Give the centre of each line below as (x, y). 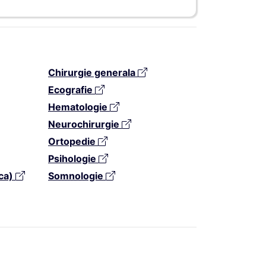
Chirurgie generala (93, 72)
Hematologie (79, 107)
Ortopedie (73, 141)
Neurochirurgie (85, 124)
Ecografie (72, 89)
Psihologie (73, 158)
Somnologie (77, 175)
